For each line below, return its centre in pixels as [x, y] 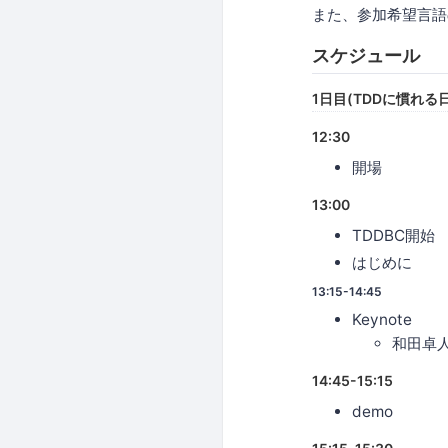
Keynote [382, 319]
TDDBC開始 [393, 235]
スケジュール [366, 55]
